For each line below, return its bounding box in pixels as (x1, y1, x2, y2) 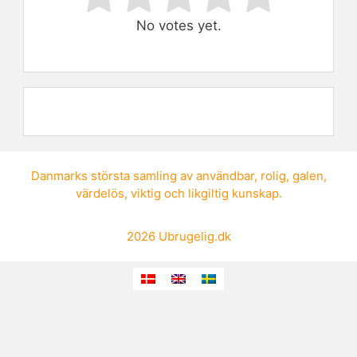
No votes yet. (135, 17, 222, 33)
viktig (130, 185, 161, 201)
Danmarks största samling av (30, 167, 196, 183)
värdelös (75, 185, 124, 201)
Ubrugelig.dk (158, 229, 231, 244)
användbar (195, 167, 254, 183)
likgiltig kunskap (187, 185, 279, 201)
